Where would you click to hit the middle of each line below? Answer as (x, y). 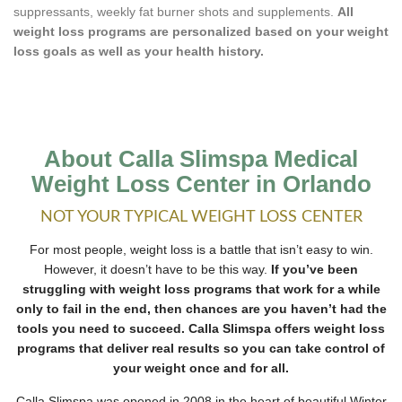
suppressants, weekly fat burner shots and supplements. (175, 12)
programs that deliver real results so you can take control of (201, 348)
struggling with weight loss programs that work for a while (201, 289)
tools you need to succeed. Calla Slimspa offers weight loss (201, 328)
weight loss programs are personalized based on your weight (201, 31)
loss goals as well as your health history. (139, 51)
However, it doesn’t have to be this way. (157, 269)
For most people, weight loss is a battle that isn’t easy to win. (201, 249)
